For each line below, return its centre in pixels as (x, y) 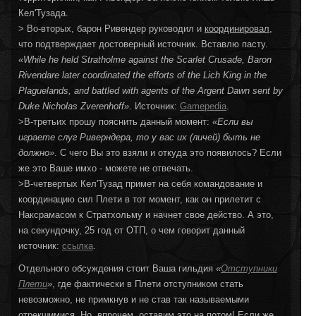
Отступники (249, 268)
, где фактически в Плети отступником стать (148, 284)
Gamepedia (203, 106)
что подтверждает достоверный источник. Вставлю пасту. (143, 44)
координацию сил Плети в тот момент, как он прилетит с (140, 199)
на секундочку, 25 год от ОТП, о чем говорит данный (132, 230)
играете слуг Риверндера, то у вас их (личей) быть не (139, 137)
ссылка (78, 245)
